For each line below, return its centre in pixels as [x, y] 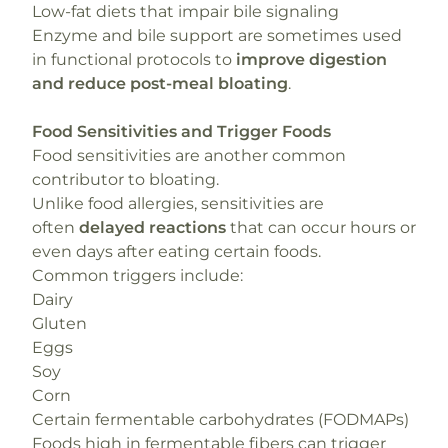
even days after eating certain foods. [176, 251]
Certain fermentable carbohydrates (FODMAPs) [220, 419]
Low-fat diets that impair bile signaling [185, 11]
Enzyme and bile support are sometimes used [217, 35]
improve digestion [311, 59]
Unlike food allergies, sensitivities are [178, 203]
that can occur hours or [321, 227]
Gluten [59, 323]
